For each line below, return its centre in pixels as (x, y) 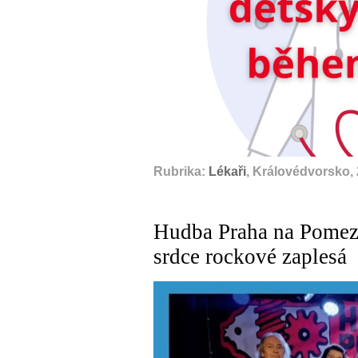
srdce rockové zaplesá (250, 257)
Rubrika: (181, 171)
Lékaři (227, 171)
